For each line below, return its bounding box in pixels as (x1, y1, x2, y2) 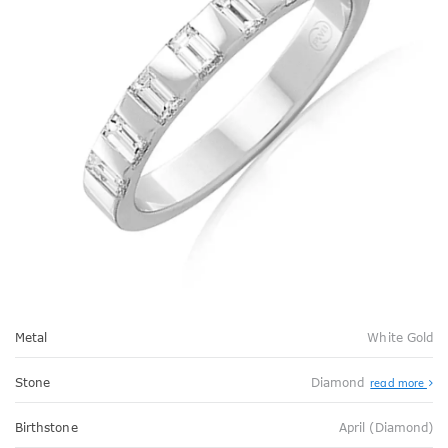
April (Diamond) (339, 420, 433, 436)
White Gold (367, 330, 433, 346)
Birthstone (15, 420, 78, 436)
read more (370, 375, 427, 390)
